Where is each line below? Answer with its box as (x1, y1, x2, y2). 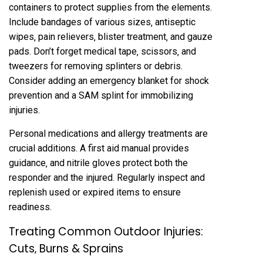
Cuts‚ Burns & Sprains (9, 241, 123, 257)
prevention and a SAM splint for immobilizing (9, 90, 193, 102)
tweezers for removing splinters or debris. (9, 60, 183, 72)
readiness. (9, 201, 52, 213)
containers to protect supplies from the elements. (9, 2, 212, 14)
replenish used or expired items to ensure (9, 187, 181, 198)
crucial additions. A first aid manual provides (9, 143, 189, 154)
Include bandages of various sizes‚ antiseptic (9, 16, 195, 28)
